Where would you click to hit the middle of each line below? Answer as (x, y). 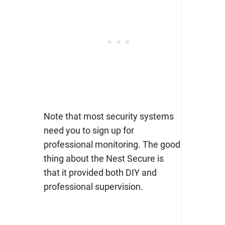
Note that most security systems (108, 117)
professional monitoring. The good (112, 145)
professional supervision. (93, 187)
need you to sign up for (89, 131)
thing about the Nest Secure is (103, 159)
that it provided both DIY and (100, 173)
